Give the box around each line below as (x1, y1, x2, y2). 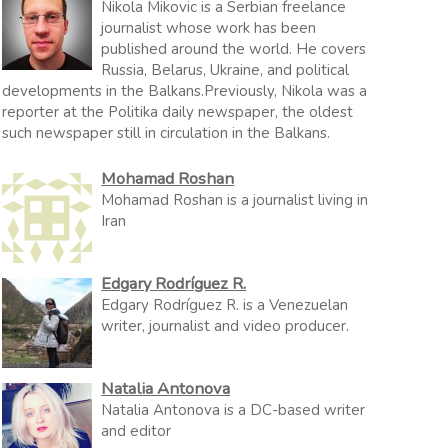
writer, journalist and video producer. (101, 316, 350, 336)
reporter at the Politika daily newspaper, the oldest (2, 101, 354, 122)
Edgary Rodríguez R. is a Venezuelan (101, 295, 349, 315)
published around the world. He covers (101, 38, 367, 59)
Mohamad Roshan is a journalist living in (101, 190, 369, 210)
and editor (101, 421, 172, 441)
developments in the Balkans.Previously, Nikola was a (2, 80, 368, 101)
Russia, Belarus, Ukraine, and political (101, 59, 350, 80)
